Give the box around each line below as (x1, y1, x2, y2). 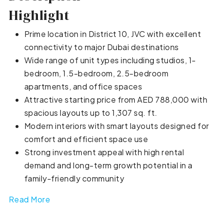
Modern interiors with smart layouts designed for (24, 120, 209, 131)
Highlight (8, 5, 70, 25)
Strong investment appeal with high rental (24, 146, 184, 157)
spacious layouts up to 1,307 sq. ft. (24, 107, 158, 118)
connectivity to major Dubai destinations (24, 41, 179, 52)
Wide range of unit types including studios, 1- (24, 54, 196, 65)
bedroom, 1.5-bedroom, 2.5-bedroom (24, 68, 169, 78)
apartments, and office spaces (24, 81, 143, 91)
